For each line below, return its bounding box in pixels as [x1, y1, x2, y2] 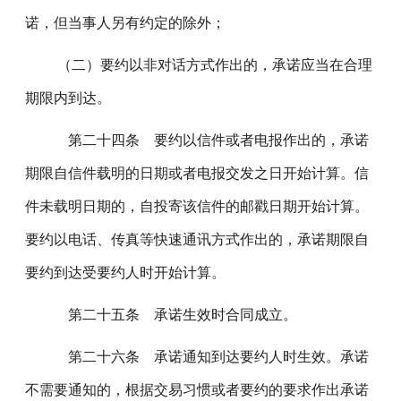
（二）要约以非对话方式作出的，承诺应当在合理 [43, 57, 373, 73]
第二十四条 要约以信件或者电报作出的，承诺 [43, 132, 370, 148]
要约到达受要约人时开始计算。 [25, 265, 226, 280]
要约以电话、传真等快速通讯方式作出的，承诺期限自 [25, 232, 370, 247]
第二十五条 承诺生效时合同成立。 [43, 307, 298, 322]
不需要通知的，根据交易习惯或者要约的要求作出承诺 [25, 382, 370, 397]
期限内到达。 [25, 90, 112, 106]
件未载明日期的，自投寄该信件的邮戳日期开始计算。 [25, 199, 370, 214]
